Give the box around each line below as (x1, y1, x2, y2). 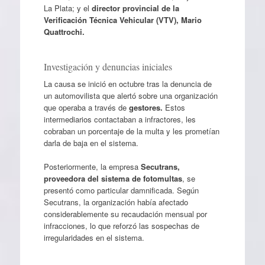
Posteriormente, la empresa (43, 160, 138, 172)
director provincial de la (91, 2, 179, 14)
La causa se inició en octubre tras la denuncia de (43, 78, 212, 90)
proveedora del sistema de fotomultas (43, 172, 182, 184)
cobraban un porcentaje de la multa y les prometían (43, 125, 219, 137)
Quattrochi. (43, 26, 85, 38)
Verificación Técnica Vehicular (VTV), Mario (43, 14, 202, 26)
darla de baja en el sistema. (43, 137, 138, 149)
